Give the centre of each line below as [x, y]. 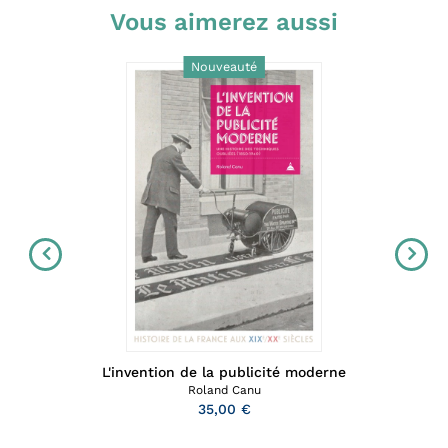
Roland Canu [224, 390]
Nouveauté [223, 67]
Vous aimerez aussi [224, 22]
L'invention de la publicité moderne [224, 372]
